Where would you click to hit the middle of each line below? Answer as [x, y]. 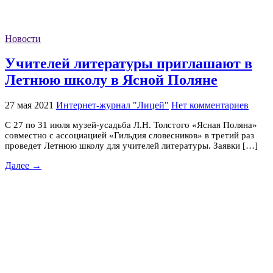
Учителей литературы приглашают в [129, 64]
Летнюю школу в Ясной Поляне [111, 80]
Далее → [23, 166]
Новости [23, 38]
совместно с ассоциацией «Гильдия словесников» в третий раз [129, 136]
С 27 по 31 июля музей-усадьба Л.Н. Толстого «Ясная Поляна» [131, 125]
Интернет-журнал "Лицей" [112, 105]
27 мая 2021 [29, 105]
